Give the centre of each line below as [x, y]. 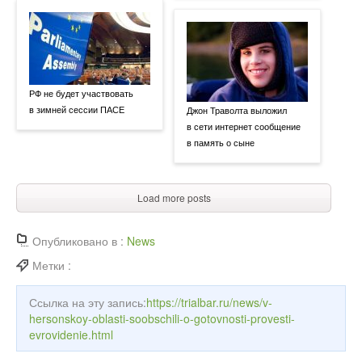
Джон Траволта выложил [237, 109]
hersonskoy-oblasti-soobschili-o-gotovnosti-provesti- [162, 318]
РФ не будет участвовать [81, 93]
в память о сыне [221, 142]
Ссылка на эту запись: [88, 302]
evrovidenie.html [71, 334]
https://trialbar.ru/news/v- [209, 302]
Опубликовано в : [80, 240]
